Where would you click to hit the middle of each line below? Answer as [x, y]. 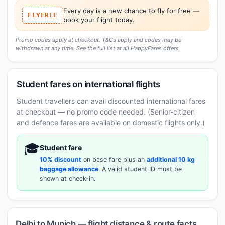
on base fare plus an [114, 159]
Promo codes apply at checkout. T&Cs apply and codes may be [98, 39]
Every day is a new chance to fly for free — [131, 10]
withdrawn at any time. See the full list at [69, 48]
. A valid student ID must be [140, 169]
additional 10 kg [171, 159]
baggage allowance [69, 169]
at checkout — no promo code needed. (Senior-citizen [106, 111]
